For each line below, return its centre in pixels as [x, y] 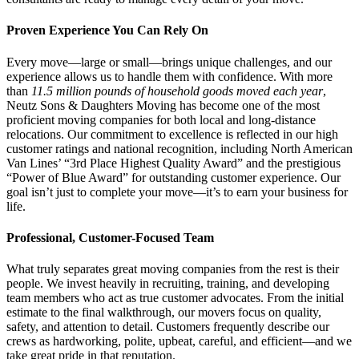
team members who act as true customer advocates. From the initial [175, 298]
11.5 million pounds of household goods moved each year [177, 91]
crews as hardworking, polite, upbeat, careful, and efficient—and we [179, 341]
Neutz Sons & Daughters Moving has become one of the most [163, 105]
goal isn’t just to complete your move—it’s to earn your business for [177, 192]
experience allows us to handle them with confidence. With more [169, 76]
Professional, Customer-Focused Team [110, 237]
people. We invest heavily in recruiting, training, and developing [168, 284]
